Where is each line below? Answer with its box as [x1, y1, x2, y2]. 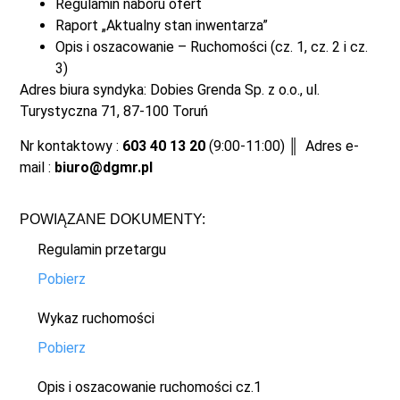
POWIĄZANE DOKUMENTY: [20, 212, 206, 227]
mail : [20, 158, 55, 176]
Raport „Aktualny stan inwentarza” [55, 17, 269, 35]
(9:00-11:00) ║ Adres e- [205, 137, 360, 154]
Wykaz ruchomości [37, 310, 155, 327]
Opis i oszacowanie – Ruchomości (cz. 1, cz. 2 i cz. [55, 38, 369, 56]
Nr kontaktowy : [20, 137, 123, 154]
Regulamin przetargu [37, 241, 167, 258]
